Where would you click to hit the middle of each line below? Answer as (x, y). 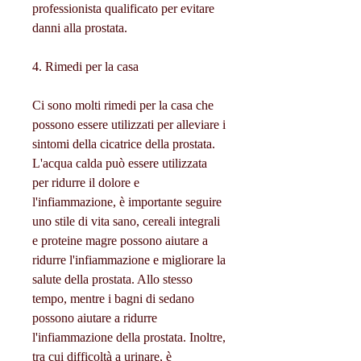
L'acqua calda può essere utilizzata (120, 164)
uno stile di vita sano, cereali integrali (126, 222)
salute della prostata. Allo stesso (112, 280)
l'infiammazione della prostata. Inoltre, (129, 338)
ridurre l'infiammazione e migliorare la (129, 260)
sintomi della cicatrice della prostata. (124, 144)
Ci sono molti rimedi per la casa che (123, 106)
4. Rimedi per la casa (85, 67)
